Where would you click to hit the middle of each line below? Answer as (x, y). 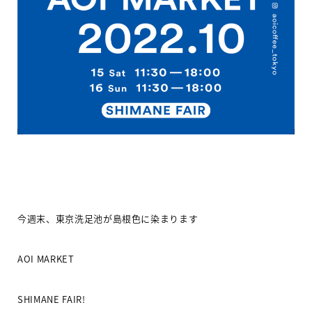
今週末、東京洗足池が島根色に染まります (108, 219)
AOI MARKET (46, 259)
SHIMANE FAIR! (53, 299)
